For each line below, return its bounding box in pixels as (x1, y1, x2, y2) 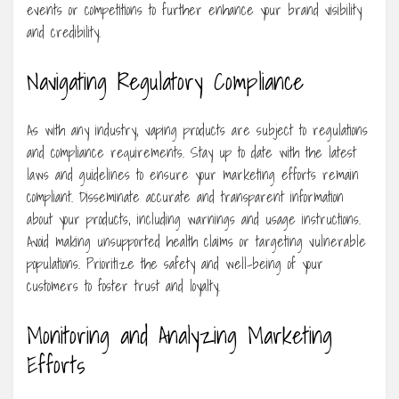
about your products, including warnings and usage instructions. (27, 208, 361, 232)
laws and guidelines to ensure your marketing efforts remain (27, 163, 359, 187)
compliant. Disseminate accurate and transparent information (27, 185, 344, 209)
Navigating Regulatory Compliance (27, 62, 304, 101)
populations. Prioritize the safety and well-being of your (27, 252, 323, 276)
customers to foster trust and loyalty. (27, 274, 220, 298)
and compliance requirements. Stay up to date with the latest (27, 141, 356, 165)
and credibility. (27, 20, 101, 45)
